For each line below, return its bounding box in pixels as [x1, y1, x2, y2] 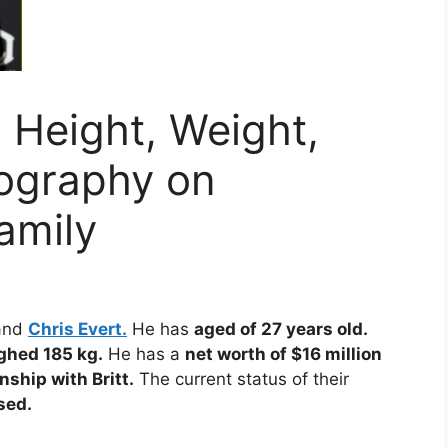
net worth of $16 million [185, 344, 382, 365]
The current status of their [134, 369, 349, 390]
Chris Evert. [28, 319, 127, 340]
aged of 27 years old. [194, 319, 368, 340]
